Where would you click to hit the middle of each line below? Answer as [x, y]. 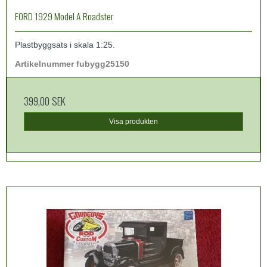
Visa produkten [133, 121]
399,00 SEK [45, 100]
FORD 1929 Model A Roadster [64, 16]
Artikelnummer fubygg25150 [72, 63]
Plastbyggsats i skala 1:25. [65, 44]
